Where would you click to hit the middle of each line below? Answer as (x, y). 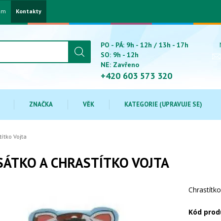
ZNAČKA (41, 104)
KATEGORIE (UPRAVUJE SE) (163, 104)
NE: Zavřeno (120, 65)
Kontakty (29, 11)
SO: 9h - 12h (120, 55)
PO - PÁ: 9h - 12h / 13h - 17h (145, 45)
